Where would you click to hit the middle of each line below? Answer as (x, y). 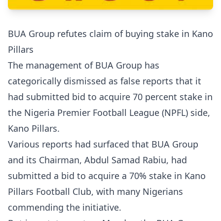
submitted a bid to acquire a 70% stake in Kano (107, 176)
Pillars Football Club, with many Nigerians (95, 191)
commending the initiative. (65, 207)
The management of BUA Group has (84, 65)
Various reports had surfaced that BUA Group (103, 144)
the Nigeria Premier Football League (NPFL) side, (109, 112)
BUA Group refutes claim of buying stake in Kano (110, 34)
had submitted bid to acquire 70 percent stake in (110, 97)
